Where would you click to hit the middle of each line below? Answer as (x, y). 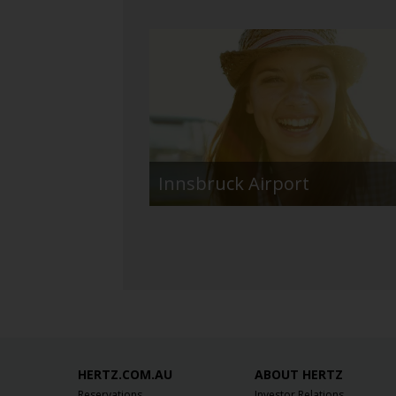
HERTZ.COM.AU (125, 374)
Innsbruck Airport (234, 184)
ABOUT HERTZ (298, 374)
